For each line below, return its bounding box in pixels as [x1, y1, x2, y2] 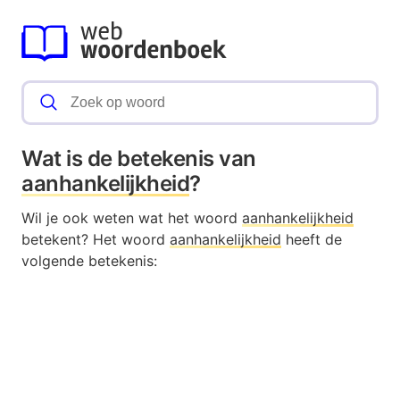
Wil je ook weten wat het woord [21, 209, 242, 228]
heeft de [281, 230, 342, 249]
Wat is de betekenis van [21, 146, 256, 172]
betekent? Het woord [21, 230, 170, 249]
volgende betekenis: [21, 252, 157, 271]
